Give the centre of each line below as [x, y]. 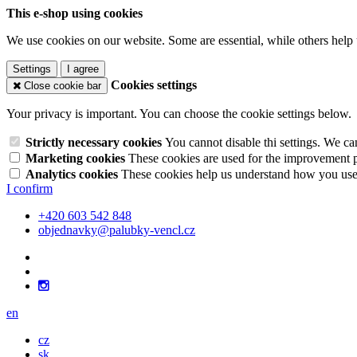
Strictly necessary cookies [95, 142]
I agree [83, 69]
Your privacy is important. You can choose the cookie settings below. [179, 114]
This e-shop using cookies [75, 13]
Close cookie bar [63, 86]
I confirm [29, 188]
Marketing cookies [77, 158]
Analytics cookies [73, 174]
